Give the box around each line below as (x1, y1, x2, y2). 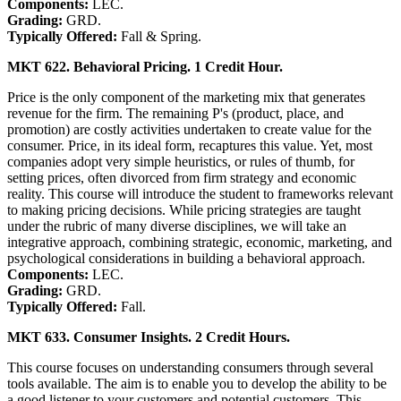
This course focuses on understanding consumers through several (7, 359, 373, 375)
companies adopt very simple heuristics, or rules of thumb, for (7, 153, 354, 169)
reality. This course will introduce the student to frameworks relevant (7, 185, 393, 201)
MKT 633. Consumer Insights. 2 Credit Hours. (7, 328, 290, 345)
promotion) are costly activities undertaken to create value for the (7, 121, 371, 137)
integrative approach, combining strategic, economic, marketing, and (7, 234, 392, 250)
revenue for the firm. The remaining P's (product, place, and (7, 105, 344, 121)
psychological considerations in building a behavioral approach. (7, 250, 365, 266)
